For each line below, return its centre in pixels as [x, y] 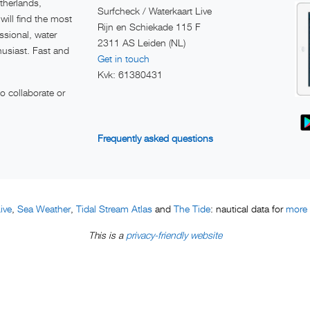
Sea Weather [44, 209]
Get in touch [124, 58]
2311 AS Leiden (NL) [142, 42]
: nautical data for [248, 209]
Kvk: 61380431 [130, 74]
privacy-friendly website [174, 235]
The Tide [192, 209]
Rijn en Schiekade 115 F [149, 26]
